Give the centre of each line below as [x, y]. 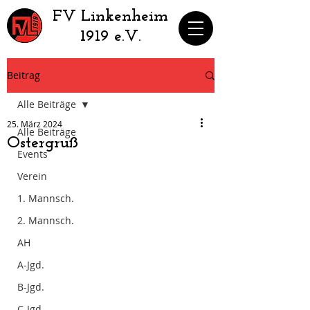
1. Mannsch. [46, 198]
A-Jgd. [31, 265]
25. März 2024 [35, 124]
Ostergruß [43, 143]
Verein [32, 176]
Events [33, 154]
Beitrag [24, 75]
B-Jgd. [31, 287]
